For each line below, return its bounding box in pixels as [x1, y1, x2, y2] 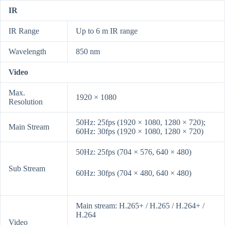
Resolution [9, 97, 43, 106]
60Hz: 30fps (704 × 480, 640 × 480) [76, 169, 191, 178]
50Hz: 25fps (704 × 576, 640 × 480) [76, 148, 191, 157]
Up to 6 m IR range [76, 27, 138, 36]
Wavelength [9, 47, 46, 56]
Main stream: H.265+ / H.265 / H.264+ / [76, 201, 204, 210]
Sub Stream [9, 164, 45, 173]
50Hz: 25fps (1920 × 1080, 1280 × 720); [76, 118, 205, 127]
